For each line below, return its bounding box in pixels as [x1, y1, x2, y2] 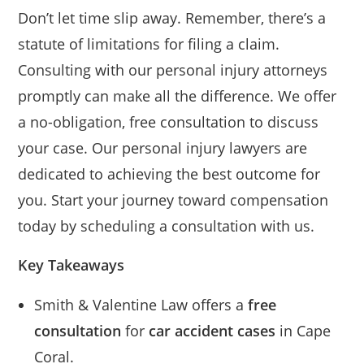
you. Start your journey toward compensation [18, 189, 329, 210]
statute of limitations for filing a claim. [18, 33, 280, 54]
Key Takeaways [18, 254, 125, 275]
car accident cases [149, 320, 276, 340]
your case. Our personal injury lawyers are [18, 137, 308, 158]
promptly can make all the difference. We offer [18, 85, 337, 106]
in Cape [275, 320, 331, 340]
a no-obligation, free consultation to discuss [18, 111, 319, 132]
